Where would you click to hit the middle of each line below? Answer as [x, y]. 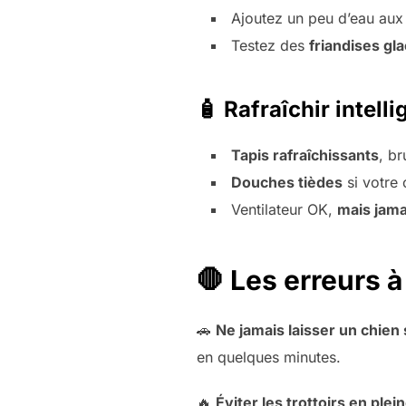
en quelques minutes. [269, 358]
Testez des [270, 46]
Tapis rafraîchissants [305, 155]
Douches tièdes [287, 183]
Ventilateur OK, [284, 210]
